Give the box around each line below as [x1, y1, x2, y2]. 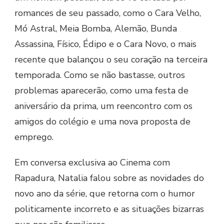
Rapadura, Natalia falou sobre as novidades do [14, 172, 204, 184]
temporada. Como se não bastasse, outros [14, 69, 185, 81]
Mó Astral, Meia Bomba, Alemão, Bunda [14, 22, 177, 35]
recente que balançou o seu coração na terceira [14, 53, 207, 66]
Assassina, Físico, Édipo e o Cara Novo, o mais [14, 38, 196, 50]
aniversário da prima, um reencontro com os [14, 100, 192, 112]
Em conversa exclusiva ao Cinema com [14, 156, 170, 169]
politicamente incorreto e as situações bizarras [14, 203, 204, 215]
